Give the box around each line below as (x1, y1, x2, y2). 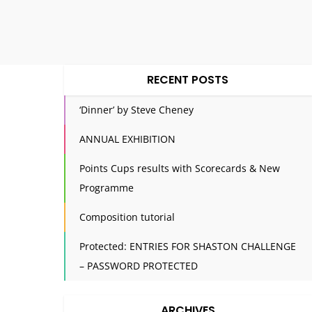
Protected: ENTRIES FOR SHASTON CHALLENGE (79, 239, 296, 253)
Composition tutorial (79, 210, 175, 224)
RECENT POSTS (147, 71, 229, 88)
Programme (79, 180, 134, 194)
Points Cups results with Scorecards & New (79, 161, 280, 175)
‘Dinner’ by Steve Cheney (79, 102, 194, 116)
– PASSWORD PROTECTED (79, 258, 198, 272)
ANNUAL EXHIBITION (79, 132, 175, 146)
